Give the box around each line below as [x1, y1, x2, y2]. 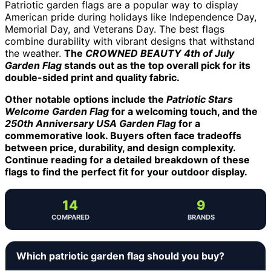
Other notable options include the [5, 93, 166, 105]
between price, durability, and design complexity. [5, 141, 235, 154]
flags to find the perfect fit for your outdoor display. [5, 165, 247, 178]
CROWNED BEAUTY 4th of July [85, 47, 234, 59]
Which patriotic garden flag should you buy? [16, 249, 224, 262]
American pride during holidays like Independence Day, [5, 10, 256, 23]
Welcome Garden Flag [5, 105, 109, 117]
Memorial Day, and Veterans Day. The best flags [5, 22, 224, 35]
